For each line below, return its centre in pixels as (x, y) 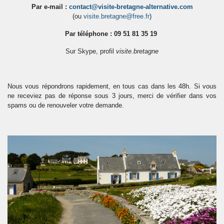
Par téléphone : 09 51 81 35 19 (111, 34)
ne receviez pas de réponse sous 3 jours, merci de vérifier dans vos (112, 96)
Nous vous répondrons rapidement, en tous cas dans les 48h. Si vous (112, 86)
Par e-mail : (50, 7)
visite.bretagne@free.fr (116, 16)
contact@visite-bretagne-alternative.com (131, 7)
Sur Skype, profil (91, 51)
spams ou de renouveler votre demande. (66, 105)
